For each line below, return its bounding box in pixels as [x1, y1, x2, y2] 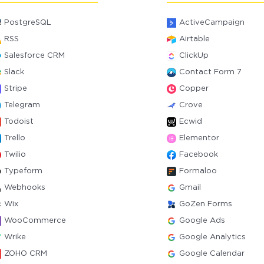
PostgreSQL [4, 19, 52, 26]
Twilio [4, 151, 27, 158]
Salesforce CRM [4, 52, 65, 59]
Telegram [4, 102, 41, 108]
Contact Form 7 [179, 69, 242, 75]
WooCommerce [4, 217, 67, 224]
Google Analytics [179, 234, 246, 240]
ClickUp [179, 52, 209, 59]
